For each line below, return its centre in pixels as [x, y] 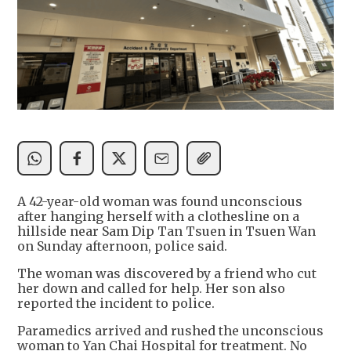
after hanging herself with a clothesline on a [158, 217]
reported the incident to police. [116, 304]
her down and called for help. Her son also [151, 289]
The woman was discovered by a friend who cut [167, 274]
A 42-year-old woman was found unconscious [160, 202]
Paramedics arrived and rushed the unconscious [170, 331]
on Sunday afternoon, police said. [122, 246]
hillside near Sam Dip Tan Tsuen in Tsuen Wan [166, 232]
